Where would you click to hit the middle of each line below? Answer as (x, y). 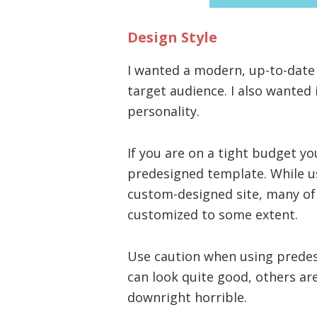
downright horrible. (187, 297)
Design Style (172, 37)
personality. (163, 111)
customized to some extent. (213, 214)
